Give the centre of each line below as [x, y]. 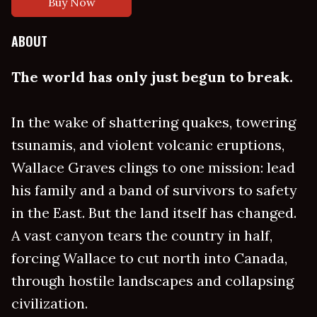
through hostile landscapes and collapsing [152, 281]
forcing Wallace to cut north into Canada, [149, 258]
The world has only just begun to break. [152, 77]
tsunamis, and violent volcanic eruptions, [148, 145]
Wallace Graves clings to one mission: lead [153, 167]
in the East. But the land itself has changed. [154, 213]
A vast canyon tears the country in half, [142, 235]
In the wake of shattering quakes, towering [154, 122]
